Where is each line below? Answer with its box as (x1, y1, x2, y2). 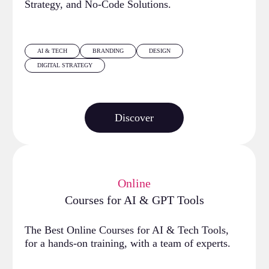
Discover (115, 111, 154, 124)
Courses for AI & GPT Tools (64, 193, 204, 207)
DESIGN (149, 47, 171, 54)
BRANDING (92, 47, 124, 54)
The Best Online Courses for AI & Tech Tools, (25, 223, 229, 236)
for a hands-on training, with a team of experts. (25, 237, 231, 249)
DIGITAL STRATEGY (37, 61, 93, 68)
